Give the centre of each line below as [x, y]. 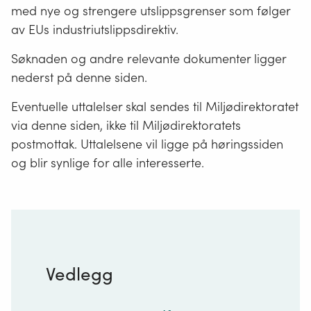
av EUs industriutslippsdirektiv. [95, 29]
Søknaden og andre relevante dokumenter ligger [149, 58]
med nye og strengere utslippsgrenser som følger [151, 10]
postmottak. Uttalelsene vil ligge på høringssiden [147, 144]
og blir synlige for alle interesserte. [108, 163]
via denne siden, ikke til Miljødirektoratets [126, 126]
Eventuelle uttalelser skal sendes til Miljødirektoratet [155, 107]
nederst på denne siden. [79, 77]
